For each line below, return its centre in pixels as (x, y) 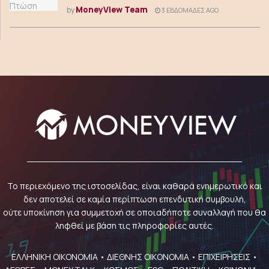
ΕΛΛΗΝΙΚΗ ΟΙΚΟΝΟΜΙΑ (55, 257)
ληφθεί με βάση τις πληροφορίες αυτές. (134, 225)
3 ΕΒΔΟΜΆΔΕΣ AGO (189, 10)
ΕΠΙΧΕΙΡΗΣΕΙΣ (224, 257)
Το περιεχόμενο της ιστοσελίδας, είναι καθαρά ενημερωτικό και (134, 186)
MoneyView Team (112, 9)
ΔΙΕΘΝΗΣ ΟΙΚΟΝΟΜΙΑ (148, 257)
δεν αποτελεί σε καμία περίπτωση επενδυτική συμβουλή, (134, 199)
